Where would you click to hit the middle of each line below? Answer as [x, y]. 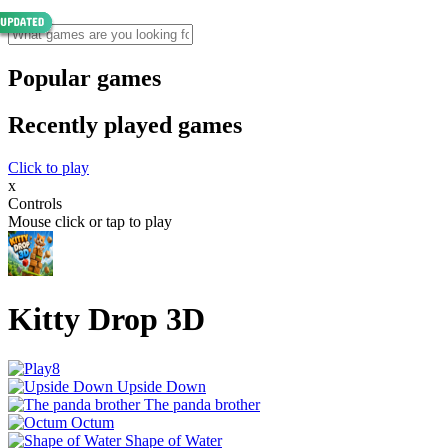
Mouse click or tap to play [90, 221]
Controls [35, 203]
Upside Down [161, 386]
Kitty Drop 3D [106, 319]
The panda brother [202, 404]
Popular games [84, 77]
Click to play [48, 167]
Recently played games [125, 124]
